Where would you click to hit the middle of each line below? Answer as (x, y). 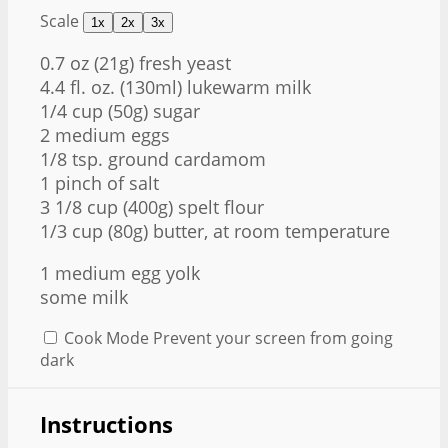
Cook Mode (106, 337)
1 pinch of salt (99, 182)
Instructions (106, 425)
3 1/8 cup (79, 206)
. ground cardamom (182, 158)
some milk (84, 296)
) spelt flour (216, 206)
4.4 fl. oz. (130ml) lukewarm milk (175, 86)
